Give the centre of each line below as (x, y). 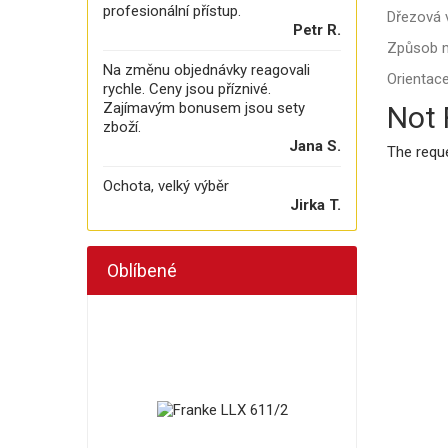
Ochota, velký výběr (166, 186)
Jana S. (315, 146)
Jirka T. (315, 205)
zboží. (122, 127)
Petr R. (317, 30)
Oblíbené (142, 270)
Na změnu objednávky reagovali (206, 70)
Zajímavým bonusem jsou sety (204, 108)
